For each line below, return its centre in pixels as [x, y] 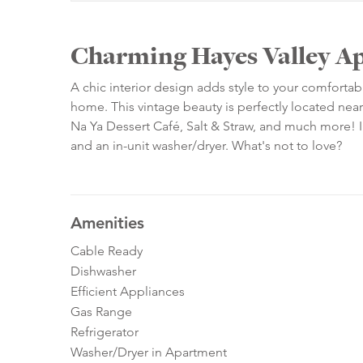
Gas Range [101, 312]
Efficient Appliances [128, 292]
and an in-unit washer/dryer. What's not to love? [206, 146]
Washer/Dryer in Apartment [149, 352]
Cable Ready [107, 251]
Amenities [107, 223]
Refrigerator [105, 332]
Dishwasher [103, 271]
